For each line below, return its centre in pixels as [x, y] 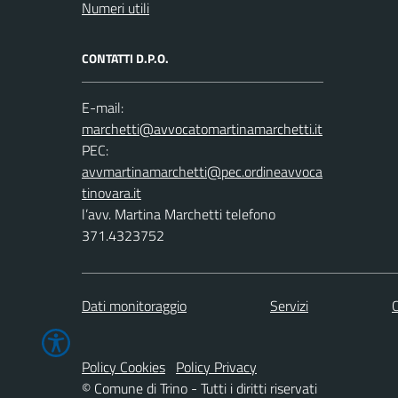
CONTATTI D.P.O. [125, 58]
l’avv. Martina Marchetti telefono [179, 214]
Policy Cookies [123, 366]
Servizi [289, 305]
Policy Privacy [216, 366]
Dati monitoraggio [134, 305]
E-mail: [103, 107]
